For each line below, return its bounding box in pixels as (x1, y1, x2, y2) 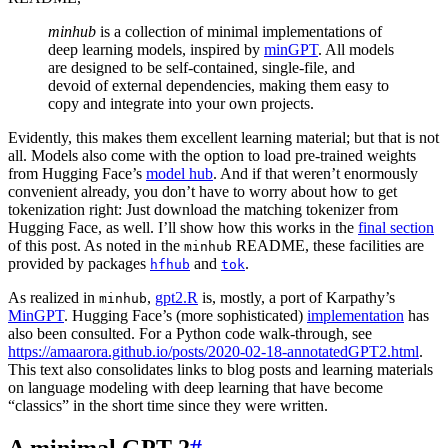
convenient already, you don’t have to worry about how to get (8, 182, 397, 200)
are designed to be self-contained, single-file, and (48, 58, 355, 76)
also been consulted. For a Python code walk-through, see (8, 324, 372, 342)
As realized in (8, 288, 99, 306)
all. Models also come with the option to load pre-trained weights (8, 146, 416, 164)
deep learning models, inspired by (48, 40, 264, 58)
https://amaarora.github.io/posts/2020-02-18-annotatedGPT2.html (8, 342, 419, 360)
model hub (146, 164, 213, 182)
